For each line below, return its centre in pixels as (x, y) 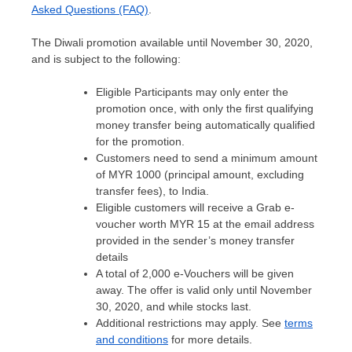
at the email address (262, 224)
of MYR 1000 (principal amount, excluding (200, 175)
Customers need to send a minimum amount (207, 158)
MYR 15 (190, 224)
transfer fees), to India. (154, 191)
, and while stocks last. (196, 307)
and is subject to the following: (106, 59)
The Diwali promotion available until (121, 43)
